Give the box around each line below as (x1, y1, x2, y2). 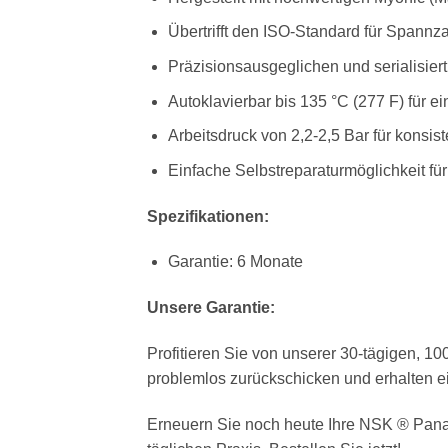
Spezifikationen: (147, 207, 269, 225)
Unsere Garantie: (147, 299, 275, 317)
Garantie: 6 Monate (167, 253, 303, 271)
